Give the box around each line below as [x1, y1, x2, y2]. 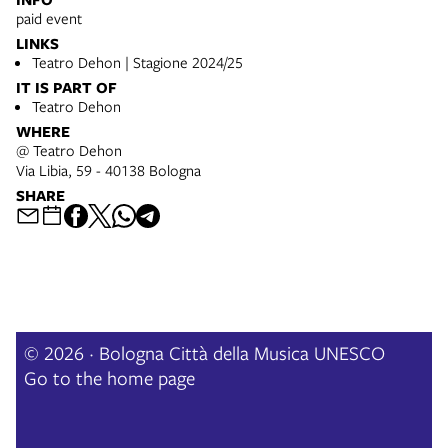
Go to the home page [24, 365, 195, 391]
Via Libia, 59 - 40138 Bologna [16, 160, 201, 181]
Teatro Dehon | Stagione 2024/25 [32, 52, 243, 73]
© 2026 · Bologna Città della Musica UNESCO [24, 340, 385, 366]
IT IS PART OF [16, 77, 117, 99]
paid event [16, 8, 82, 29]
